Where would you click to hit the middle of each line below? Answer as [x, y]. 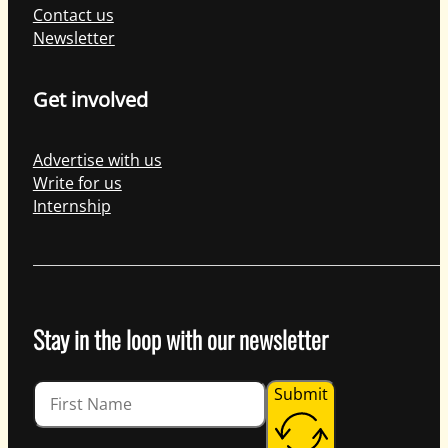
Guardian [67, 389]
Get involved [90, 100]
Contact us [73, 15]
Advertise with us [97, 160]
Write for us [77, 183]
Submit [300, 393]
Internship [71, 206]
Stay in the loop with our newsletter [180, 338]
